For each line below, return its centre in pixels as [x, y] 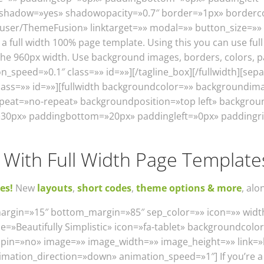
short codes [104, 188]
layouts [54, 188]
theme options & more [189, 188]
